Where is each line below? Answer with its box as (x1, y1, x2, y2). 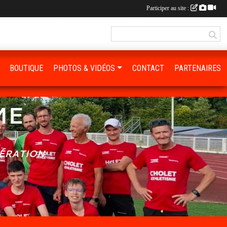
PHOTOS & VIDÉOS (53, 63, 116, 73)
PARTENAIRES (174, 63, 221, 73)
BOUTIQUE (10, 63, 44, 73)
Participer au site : (146, 5, 191, 12)
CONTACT (132, 63, 164, 73)
